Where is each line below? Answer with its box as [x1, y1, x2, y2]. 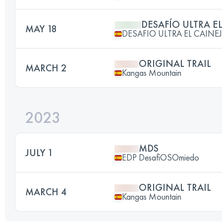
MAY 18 [25, 22, 57, 35]
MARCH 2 [25, 61, 66, 74]
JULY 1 [25, 146, 53, 159]
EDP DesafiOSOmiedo [122, 152, 199, 163]
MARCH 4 [25, 185, 66, 198]
